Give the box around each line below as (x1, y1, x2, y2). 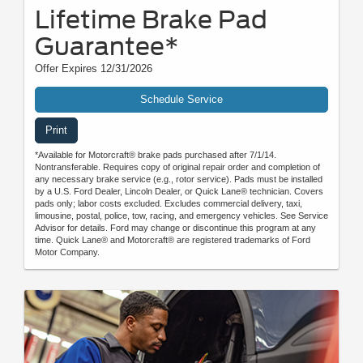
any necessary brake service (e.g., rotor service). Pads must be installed (35, 173, 322, 184)
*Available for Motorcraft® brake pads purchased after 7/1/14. (35, 149, 276, 160)
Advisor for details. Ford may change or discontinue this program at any (35, 222, 316, 233)
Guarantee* (35, 31, 179, 61)
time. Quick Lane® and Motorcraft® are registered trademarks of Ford (35, 234, 310, 245)
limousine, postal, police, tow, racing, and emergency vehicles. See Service (35, 210, 328, 220)
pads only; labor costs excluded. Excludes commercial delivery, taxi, (35, 198, 302, 208)
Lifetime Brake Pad (35, 4, 267, 34)
